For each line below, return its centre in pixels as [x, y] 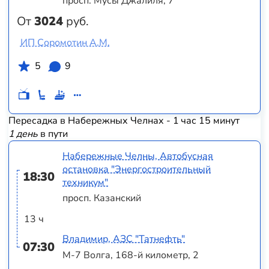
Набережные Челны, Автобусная [138, 156]
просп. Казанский [102, 198]
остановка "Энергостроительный [137, 169]
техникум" [86, 182]
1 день [23, 134]
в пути [53, 134]
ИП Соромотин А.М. [65, 42]
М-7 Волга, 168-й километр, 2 [131, 255]
